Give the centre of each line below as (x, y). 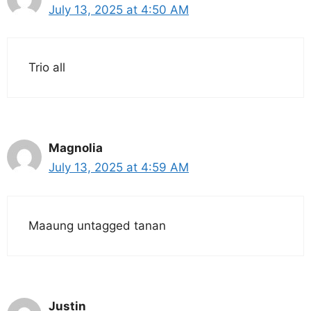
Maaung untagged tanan (97, 225)
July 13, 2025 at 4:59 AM (119, 168)
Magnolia (76, 148)
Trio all (47, 68)
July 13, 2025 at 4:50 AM (119, 9)
